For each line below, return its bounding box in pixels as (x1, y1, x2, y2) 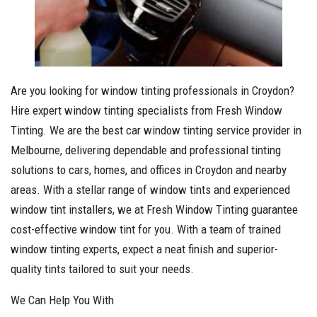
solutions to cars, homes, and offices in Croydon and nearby (11, 162, 287, 177)
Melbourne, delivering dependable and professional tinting (11, 142, 281, 157)
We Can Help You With (11, 292, 114, 307)
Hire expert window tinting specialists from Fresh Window (11, 103, 282, 117)
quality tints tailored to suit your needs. (11, 261, 194, 276)
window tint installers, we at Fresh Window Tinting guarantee (11, 202, 298, 217)
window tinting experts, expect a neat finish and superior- (11, 241, 278, 256)
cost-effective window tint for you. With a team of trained (11, 221, 281, 236)
